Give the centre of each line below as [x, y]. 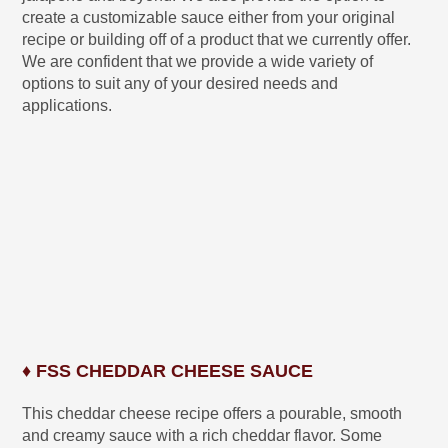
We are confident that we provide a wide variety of [198, 62]
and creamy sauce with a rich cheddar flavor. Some [202, 435]
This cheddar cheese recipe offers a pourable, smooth [212, 413]
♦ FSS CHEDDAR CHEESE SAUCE [168, 370]
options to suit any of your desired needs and [180, 84]
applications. [67, 106]
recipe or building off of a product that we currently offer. [217, 40]
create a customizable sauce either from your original [209, 18]
